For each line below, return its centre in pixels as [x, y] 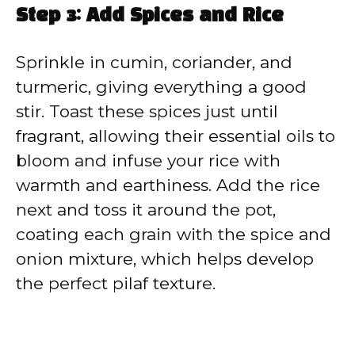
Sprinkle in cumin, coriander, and [154, 62]
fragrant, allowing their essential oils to [176, 136]
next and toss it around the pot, [146, 209]
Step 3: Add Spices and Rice [150, 16]
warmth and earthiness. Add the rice [168, 185]
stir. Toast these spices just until [147, 111]
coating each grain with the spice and [174, 234]
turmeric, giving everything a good [161, 86]
